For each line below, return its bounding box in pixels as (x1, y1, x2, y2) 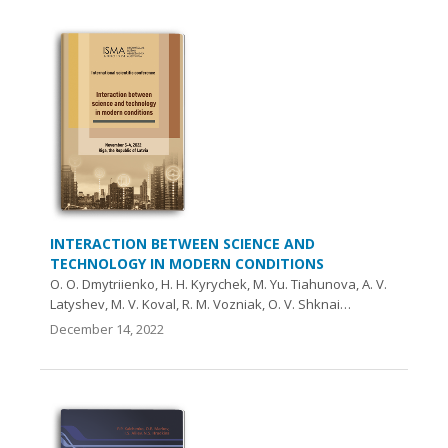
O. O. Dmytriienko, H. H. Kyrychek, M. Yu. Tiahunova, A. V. (50, 274, 387, 293)
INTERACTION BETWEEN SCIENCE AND (50, 233, 315, 253)
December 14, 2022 (50, 319, 164, 338)
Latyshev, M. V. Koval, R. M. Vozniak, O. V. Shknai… (50, 294, 351, 313)
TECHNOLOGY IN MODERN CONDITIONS (50, 253, 324, 273)
